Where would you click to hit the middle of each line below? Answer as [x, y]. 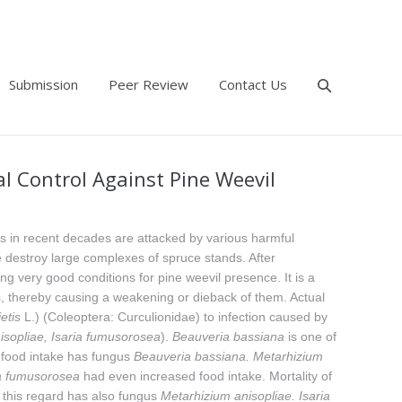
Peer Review [149, 84]
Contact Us [253, 84]
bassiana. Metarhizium [257, 356]
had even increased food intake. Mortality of [206, 376]
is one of [310, 336]
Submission [44, 84]
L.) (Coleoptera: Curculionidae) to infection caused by [174, 317]
